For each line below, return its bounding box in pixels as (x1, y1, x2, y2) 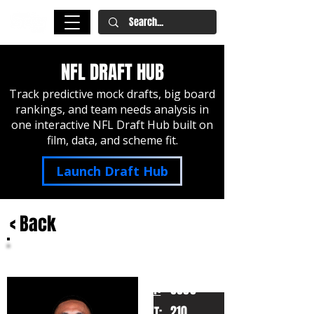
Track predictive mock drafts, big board (9, 86, 215, 102)
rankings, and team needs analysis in (15, 102, 209, 117)
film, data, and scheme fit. (46, 132, 178, 148)
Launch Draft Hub (56, 163, 168, 179)
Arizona (15, 264, 50, 277)
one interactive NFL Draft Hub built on (11, 117, 213, 132)
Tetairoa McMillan (15, 243, 99, 261)
